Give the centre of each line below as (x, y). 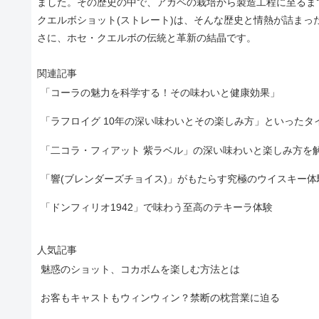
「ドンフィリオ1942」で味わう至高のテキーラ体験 (157, 208)
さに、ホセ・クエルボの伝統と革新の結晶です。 (147, 37)
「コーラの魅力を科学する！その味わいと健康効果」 (160, 92)
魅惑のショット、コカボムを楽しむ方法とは (140, 270)
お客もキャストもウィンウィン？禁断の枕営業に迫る (160, 298)
